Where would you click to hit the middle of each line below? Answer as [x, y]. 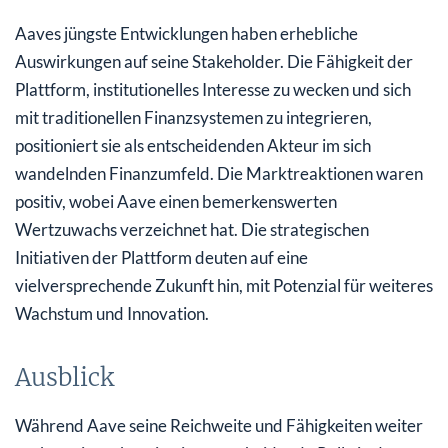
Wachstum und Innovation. [112, 313]
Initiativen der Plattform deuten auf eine [161, 257]
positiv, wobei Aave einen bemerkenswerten [176, 201]
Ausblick [64, 377]
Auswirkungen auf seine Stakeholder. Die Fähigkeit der [214, 61]
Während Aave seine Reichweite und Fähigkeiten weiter [219, 425]
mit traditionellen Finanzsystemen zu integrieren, [193, 117]
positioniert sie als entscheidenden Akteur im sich [193, 145]
